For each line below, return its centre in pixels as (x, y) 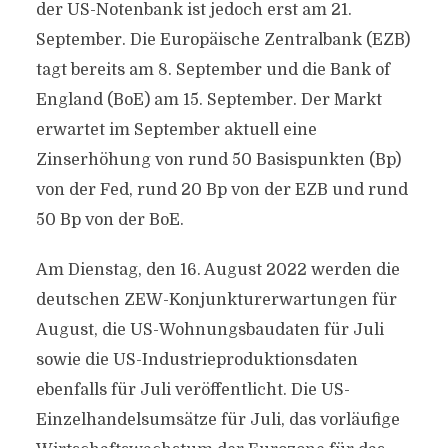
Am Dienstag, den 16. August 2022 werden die (217, 270)
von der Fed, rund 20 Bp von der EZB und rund (221, 190)
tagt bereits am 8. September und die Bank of (212, 70)
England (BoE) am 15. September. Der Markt (208, 100)
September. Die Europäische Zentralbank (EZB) (222, 40)
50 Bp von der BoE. (109, 220)
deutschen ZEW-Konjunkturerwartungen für (216, 300)
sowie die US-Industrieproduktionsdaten (196, 360)
